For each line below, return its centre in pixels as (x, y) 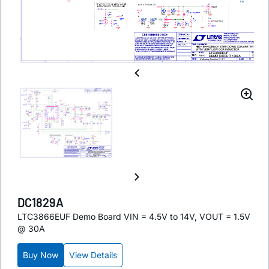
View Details (93, 255)
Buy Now (41, 255)
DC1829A (41, 203)
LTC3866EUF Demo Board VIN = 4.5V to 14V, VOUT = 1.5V (134, 217)
